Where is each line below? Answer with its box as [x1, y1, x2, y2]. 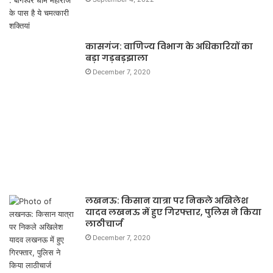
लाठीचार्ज [85, 217, 123, 230]
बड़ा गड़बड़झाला [85, 51, 148, 64]
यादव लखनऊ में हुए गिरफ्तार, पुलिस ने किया [85, 205, 261, 218]
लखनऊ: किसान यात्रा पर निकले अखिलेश [85, 194, 248, 207]
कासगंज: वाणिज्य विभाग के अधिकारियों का [85, 40, 253, 52]
